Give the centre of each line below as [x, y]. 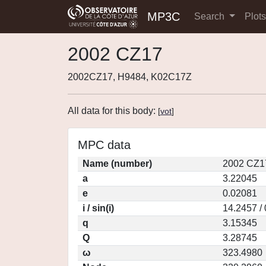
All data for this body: [113, 111]
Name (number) [117, 164]
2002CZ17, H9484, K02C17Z [130, 77]
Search [210, 16]
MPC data [104, 145]
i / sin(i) [98, 208]
